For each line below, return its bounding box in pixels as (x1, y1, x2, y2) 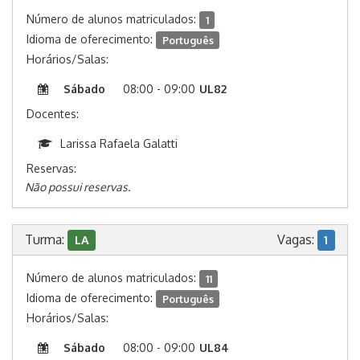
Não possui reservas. (25, 180, 130, 194)
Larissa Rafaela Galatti (60, 137, 178, 151)
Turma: (25, 231, 67, 248)
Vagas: (276, 231, 317, 248)
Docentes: (27, 107, 79, 121)
